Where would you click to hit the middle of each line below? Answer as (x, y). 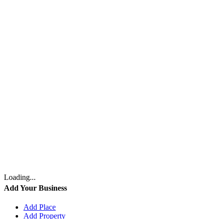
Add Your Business (35, 188)
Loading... (20, 177)
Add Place (40, 207)
